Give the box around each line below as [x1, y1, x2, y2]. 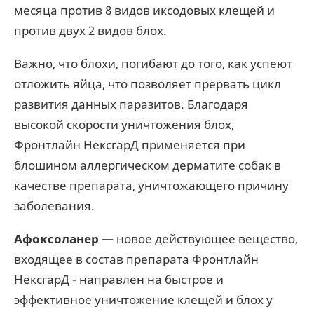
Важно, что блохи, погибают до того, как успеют [14, 55, 292, 71]
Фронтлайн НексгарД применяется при [14, 137, 245, 153]
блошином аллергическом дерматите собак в [14, 157, 281, 173]
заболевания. [14, 198, 95, 214]
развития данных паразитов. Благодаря [14, 96, 248, 112]
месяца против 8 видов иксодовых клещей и [14, 2, 275, 18]
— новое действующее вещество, [99, 231, 298, 247]
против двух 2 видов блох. [14, 22, 170, 39]
